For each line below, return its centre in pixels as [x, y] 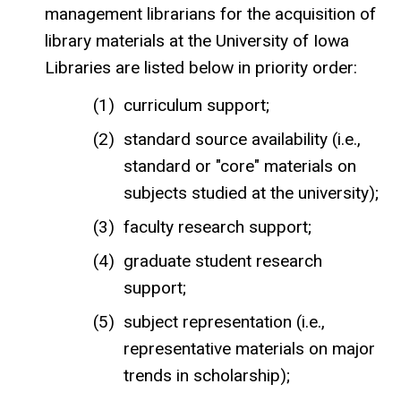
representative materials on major [249, 348]
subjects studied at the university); [251, 192]
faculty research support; [217, 226]
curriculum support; [196, 105]
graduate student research [222, 260]
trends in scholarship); [206, 375]
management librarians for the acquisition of [210, 13]
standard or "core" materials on [239, 166]
